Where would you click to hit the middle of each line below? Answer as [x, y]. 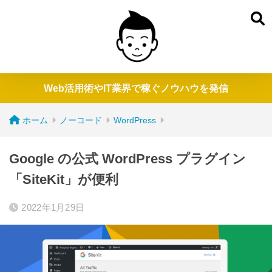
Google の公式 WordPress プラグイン [127, 159]
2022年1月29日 [53, 207]
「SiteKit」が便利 [64, 179]
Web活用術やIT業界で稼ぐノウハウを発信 [136, 88]
